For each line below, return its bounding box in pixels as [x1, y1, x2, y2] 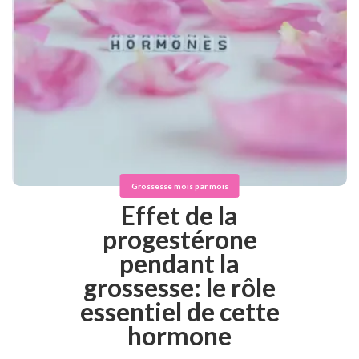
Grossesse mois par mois [131, 180, 228, 191]
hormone [127, 319, 232, 351]
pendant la [119, 247, 240, 279]
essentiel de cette [79, 295, 280, 327]
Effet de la [121, 199, 238, 231]
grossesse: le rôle [83, 271, 276, 303]
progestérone [102, 223, 257, 255]
